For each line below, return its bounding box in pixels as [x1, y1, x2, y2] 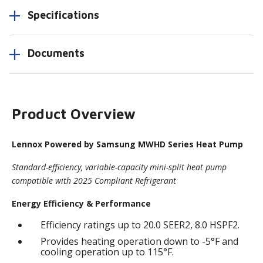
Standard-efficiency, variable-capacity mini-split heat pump [12, 161, 227, 173]
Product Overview [12, 105, 136, 122]
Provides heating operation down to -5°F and [41, 234, 239, 248]
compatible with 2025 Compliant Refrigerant [12, 174, 177, 186]
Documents [28, 47, 85, 60]
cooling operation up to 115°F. [41, 245, 174, 258]
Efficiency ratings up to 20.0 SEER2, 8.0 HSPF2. [41, 218, 240, 231]
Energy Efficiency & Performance [12, 197, 151, 209]
